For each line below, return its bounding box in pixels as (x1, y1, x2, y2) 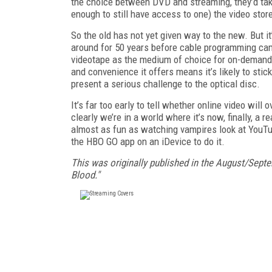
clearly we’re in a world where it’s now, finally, (71, 110, 255, 123)
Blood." (71, 168, 100, 181)
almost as (71, 123, 113, 135)
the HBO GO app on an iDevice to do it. (71, 135, 225, 148)
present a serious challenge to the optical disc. (71, 77, 260, 90)
